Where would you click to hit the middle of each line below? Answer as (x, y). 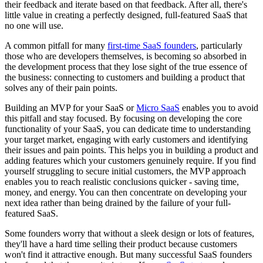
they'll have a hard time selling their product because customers (121, 244)
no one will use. (34, 25)
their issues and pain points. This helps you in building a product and (131, 150)
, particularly (219, 45)
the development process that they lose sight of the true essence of (126, 66)
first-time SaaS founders (152, 45)
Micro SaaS (158, 107)
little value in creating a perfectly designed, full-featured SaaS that (126, 15)
